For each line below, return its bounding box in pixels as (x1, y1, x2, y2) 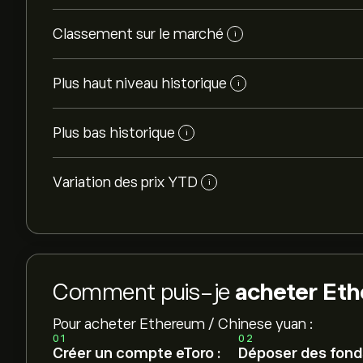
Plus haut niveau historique (53, 75, 227, 92)
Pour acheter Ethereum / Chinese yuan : (53, 316, 314, 332)
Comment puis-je (53, 280, 235, 305)
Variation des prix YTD (53, 174, 198, 190)
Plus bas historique (53, 125, 175, 141)
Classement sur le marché (53, 26, 224, 42)
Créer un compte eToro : (53, 345, 220, 361)
